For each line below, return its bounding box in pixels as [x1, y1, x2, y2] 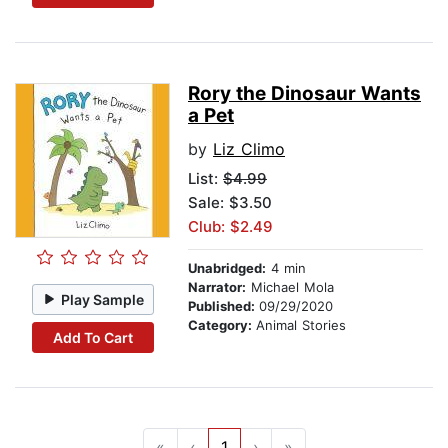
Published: [188, 298, 259, 315]
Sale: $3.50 [188, 193, 272, 213]
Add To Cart [52, 328, 133, 346]
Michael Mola [246, 279, 334, 296]
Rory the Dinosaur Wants [188, 82, 421, 106]
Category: [188, 317, 256, 334]
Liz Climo [213, 139, 285, 160]
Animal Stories [256, 317, 346, 334]
